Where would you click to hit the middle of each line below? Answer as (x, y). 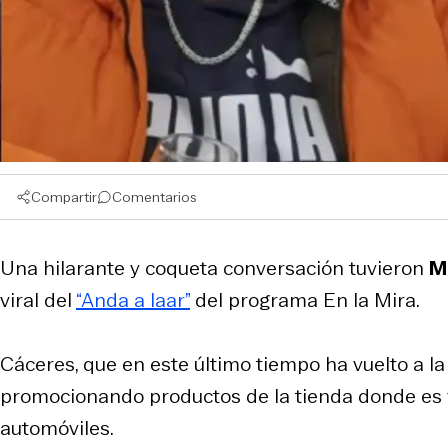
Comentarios (154, 196)
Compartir (64, 196)
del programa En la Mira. (305, 299)
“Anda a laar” (133, 299)
